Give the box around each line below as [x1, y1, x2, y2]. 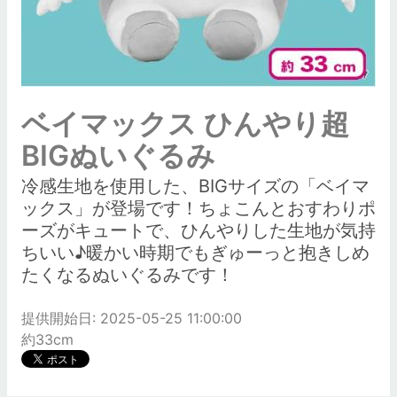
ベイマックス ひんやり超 [21, 106, 349, 141]
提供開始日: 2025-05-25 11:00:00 [21, 309, 242, 327]
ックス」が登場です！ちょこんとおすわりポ [21, 198, 376, 219]
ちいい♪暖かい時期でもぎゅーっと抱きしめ [21, 242, 370, 263]
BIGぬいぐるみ [21, 138, 215, 173]
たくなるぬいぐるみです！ [21, 264, 234, 285]
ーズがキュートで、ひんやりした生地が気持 [21, 220, 376, 241]
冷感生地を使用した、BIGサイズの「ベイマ [21, 175, 370, 197]
